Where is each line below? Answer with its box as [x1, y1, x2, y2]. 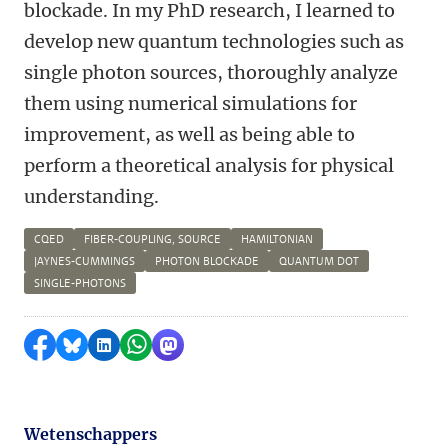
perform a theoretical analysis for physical [24, 154, 394, 177]
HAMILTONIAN [241, 232, 313, 247]
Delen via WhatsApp [136, 335, 295, 355]
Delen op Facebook [40, 335, 190, 355]
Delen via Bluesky [72, 335, 211, 355]
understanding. [24, 185, 159, 208]
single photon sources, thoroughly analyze [24, 61, 398, 84]
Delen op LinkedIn [104, 335, 250, 355]
